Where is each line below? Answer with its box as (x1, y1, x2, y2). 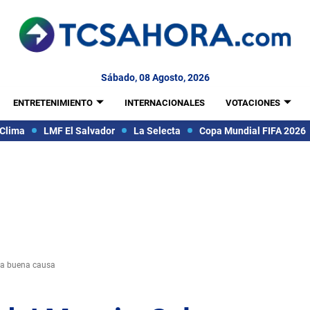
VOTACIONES (225, 98, 280, 108)
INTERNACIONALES (124, 98, 205, 108)
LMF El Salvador (43, 125, 115, 136)
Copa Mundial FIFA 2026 (199, 125, 306, 136)
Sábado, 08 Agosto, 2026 (100, 72, 210, 83)
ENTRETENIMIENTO (12, 98, 93, 108)
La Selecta (133, 125, 181, 136)
